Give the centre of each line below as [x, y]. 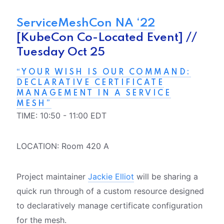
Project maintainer [52, 177]
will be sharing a [166, 177]
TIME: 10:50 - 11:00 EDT [61, 116]
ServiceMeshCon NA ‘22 [85, 24]
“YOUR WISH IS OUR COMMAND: [103, 72]
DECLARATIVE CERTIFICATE [90, 83]
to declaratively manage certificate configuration [109, 206]
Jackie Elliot [111, 177]
